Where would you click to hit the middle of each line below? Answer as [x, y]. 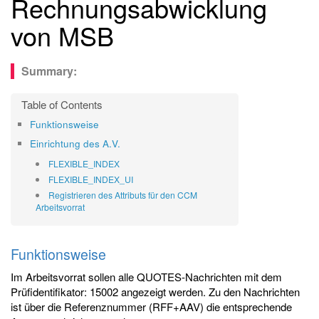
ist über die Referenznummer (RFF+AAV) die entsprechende [151, 307]
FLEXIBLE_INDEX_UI [91, 179]
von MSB [62, 35]
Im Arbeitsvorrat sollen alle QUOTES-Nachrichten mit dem [146, 277]
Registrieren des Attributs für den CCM [123, 195]
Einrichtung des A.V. [75, 143]
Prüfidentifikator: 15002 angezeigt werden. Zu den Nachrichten [155, 292]
